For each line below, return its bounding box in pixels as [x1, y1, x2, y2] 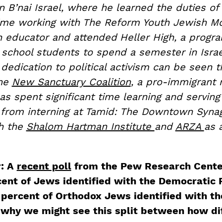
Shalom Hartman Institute [26, 120, 155, 132]
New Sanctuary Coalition [11, 75, 131, 88]
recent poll [16, 160, 71, 172]
